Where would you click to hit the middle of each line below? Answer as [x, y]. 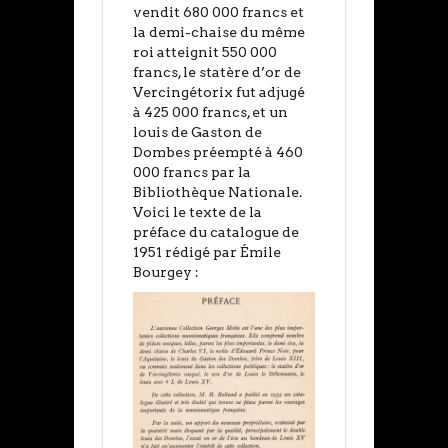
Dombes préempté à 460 [218, 152]
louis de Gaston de [197, 132]
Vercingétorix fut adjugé [219, 92]
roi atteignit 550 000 [205, 52]
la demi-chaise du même [219, 32]
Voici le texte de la [197, 212]
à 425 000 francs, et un [210, 112]
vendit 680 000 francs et [218, 12]
